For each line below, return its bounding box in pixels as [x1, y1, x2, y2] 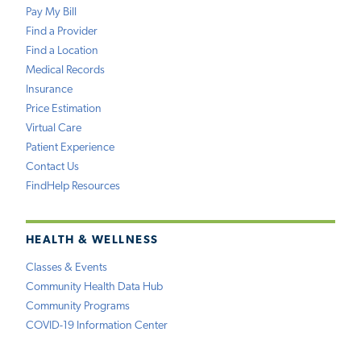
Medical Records [26, 64, 105, 77]
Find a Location [26, 45, 98, 58]
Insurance [26, 84, 73, 97]
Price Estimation [26, 103, 102, 116]
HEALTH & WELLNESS [26, 234, 159, 247]
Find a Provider [26, 26, 98, 39]
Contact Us [26, 161, 79, 174]
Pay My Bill [26, 6, 77, 19]
